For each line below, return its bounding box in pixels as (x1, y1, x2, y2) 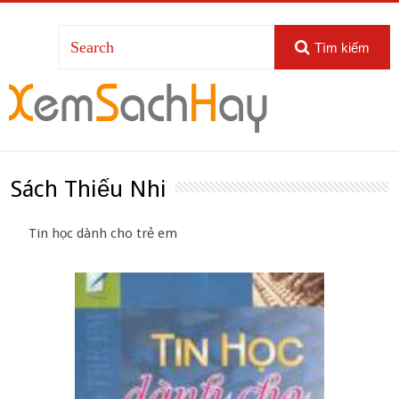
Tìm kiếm (313, 40, 370, 55)
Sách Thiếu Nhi (11, 175, 167, 203)
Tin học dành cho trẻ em (28, 225, 178, 242)
